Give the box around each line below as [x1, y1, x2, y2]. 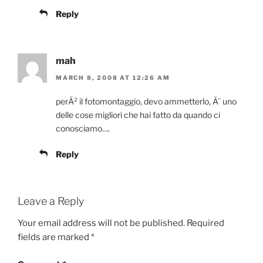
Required [187, 218, 224, 229]
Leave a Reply [18, 194, 84, 207]
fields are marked [18, 232, 91, 243]
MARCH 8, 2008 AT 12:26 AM [56, 73, 170, 81]
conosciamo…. [56, 123, 110, 133]
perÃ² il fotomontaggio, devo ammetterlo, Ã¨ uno [56, 96, 237, 106]
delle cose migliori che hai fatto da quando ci [56, 109, 220, 120]
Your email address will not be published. [18, 218, 185, 229]
